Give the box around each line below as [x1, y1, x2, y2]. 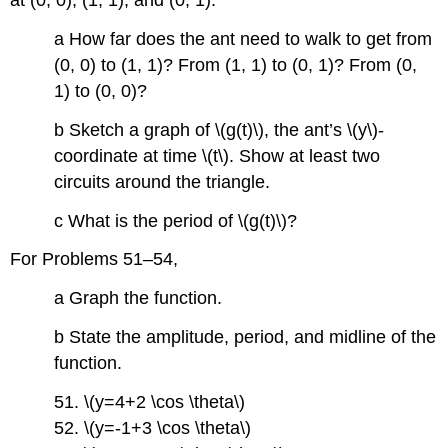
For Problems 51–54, [10, 249, 179, 270]
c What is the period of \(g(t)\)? [54, 210, 298, 231]
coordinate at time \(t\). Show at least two [54, 145, 381, 166]
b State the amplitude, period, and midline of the [54, 327, 437, 348]
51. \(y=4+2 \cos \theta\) [54, 391, 246, 412]
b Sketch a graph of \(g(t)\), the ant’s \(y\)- [54, 119, 385, 140]
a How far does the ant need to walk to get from [54, 29, 433, 50]
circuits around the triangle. [54, 171, 271, 192]
